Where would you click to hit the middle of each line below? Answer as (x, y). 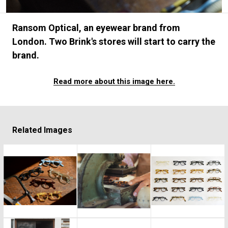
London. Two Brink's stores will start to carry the (113, 41)
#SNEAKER (46, 17)
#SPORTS (145, 17)
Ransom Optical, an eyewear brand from (96, 27)
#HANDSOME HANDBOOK (71, 33)
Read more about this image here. (114, 81)
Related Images (42, 130)
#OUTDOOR (96, 17)
